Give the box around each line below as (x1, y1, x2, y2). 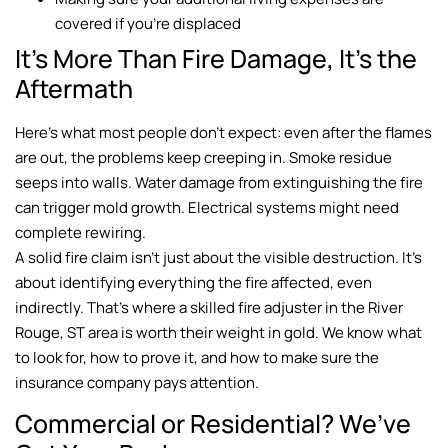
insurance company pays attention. (15, 371, 259, 393)
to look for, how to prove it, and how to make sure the (15, 346, 379, 368)
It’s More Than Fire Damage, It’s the (15, 40, 417, 76)
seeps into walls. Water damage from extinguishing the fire (15, 171, 423, 193)
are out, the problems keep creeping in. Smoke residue (15, 146, 392, 168)
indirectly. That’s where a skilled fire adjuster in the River (15, 296, 403, 318)
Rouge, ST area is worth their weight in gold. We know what (15, 321, 422, 343)
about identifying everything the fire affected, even (15, 271, 372, 293)
